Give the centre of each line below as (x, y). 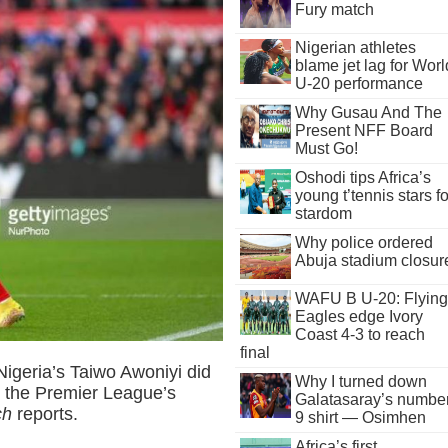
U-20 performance (358, 83)
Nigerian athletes (355, 47)
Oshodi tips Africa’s (362, 177)
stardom (323, 213)
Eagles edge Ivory (358, 316)
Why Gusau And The (368, 112)
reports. (45, 413)
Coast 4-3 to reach (359, 334)
